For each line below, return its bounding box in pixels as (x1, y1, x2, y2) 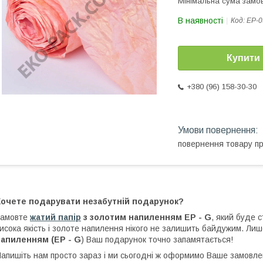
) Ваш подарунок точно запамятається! (81, 234, 233, 244)
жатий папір (30, 212, 81, 222)
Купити (227, 53, 260, 63)
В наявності (178, 16, 223, 25)
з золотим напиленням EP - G (81, 212, 211, 222)
